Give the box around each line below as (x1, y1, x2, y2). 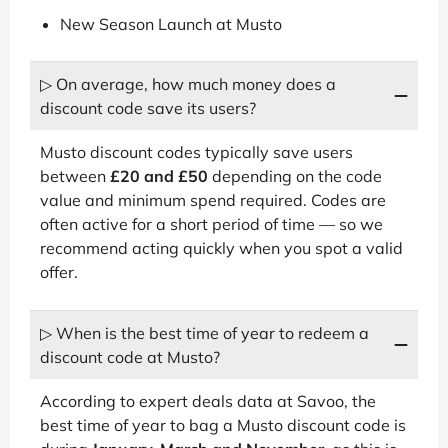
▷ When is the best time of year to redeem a (40, 322, 369, 343)
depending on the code (208, 165, 382, 186)
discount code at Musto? (40, 346, 220, 367)
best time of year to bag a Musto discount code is (40, 414, 406, 435)
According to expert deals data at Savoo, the (40, 390, 376, 411)
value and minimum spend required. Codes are (40, 189, 386, 210)
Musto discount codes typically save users (40, 141, 353, 162)
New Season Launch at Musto (60, 13, 282, 34)
